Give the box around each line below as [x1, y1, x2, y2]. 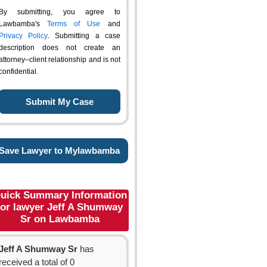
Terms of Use [47, 20, 100, 28]
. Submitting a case [48, 32, 120, 40]
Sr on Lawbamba [20, 213, 100, 225]
